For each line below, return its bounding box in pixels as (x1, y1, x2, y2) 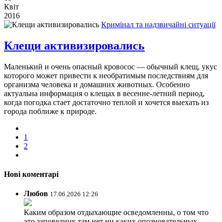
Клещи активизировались (4, 39, 145, 52)
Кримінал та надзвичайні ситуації (101, 20, 216, 29)
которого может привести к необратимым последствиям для (4, 71, 208, 80)
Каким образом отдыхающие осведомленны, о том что (24, 208, 209, 217)
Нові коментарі (4, 169, 58, 178)
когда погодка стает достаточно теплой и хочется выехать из (4, 98, 209, 107)
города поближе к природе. (4, 107, 97, 115)
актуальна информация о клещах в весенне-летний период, (4, 89, 205, 98)
